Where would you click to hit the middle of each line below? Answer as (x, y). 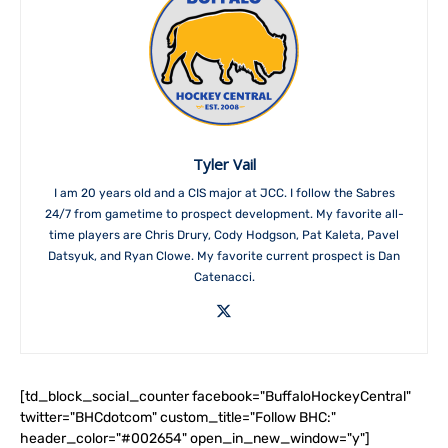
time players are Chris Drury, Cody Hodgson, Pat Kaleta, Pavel (224, 235)
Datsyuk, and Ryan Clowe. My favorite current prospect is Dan (224, 256)
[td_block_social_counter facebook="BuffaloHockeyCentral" (215, 396)
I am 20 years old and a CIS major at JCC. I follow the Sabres (224, 193)
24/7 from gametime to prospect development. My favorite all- (224, 214)
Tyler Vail (224, 164)
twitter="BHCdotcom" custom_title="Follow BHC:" (178, 417)
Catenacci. (224, 277)
